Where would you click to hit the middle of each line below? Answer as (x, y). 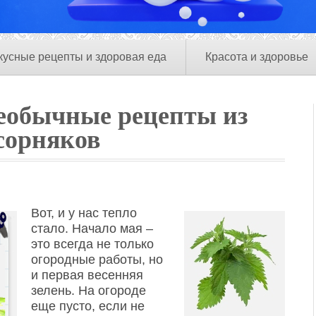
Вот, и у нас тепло (84, 213)
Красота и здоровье (257, 57)
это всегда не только (92, 244)
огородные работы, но (97, 260)
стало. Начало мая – (92, 229)
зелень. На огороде (89, 291)
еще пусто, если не (88, 306)
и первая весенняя (87, 275)
